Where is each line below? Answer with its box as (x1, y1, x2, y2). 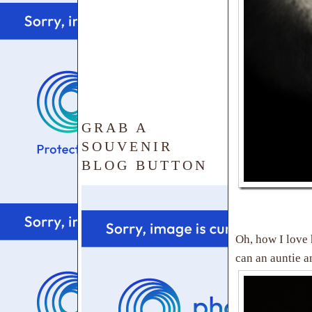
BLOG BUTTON (81, 157, 208, 173)
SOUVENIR (81, 139, 173, 155)
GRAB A (81, 120, 148, 136)
